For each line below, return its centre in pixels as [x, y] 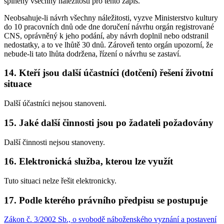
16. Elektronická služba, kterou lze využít [88, 161]
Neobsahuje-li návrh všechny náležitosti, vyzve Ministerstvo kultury [111, 17]
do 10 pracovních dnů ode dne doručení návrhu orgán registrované [109, 26]
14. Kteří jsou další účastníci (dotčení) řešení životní [108, 73]
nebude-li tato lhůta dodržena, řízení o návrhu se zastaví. [92, 53]
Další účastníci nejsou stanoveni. [55, 103]
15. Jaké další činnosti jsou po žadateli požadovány [109, 122]
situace [18, 84]
